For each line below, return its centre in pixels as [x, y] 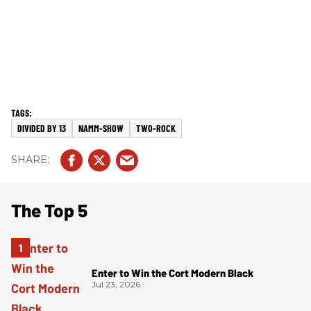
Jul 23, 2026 [116, 285]
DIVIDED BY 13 [42, 128]
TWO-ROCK [156, 128]
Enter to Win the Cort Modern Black [173, 273]
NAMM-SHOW [101, 128]
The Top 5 [49, 210]
